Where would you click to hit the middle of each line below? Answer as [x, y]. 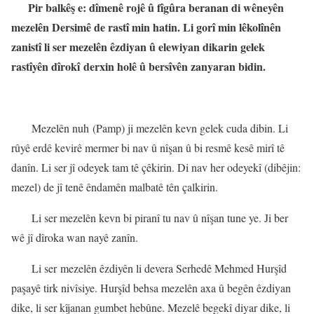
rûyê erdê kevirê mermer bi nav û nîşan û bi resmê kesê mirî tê [148, 148]
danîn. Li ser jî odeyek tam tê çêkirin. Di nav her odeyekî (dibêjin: [156, 168]
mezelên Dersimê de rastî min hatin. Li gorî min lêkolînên [146, 27]
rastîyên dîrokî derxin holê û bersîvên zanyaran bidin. [138, 67]
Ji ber [276, 218]
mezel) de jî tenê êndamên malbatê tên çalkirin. [115, 187]
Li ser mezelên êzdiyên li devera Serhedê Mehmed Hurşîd [159, 268]
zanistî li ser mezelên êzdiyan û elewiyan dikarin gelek [138, 47]
